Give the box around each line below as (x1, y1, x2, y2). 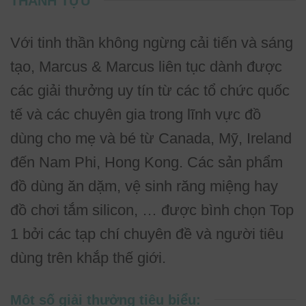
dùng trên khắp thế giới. (10, 249, 166, 266)
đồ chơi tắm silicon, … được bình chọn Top (10, 201, 294, 219)
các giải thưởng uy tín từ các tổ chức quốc (10, 81, 290, 99)
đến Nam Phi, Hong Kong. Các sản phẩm (10, 153, 283, 171)
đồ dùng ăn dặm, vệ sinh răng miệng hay (10, 177, 278, 195)
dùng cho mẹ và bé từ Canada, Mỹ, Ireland (10, 129, 292, 147)
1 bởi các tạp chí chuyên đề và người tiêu (10, 225, 283, 242)
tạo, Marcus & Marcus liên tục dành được (10, 57, 282, 75)
